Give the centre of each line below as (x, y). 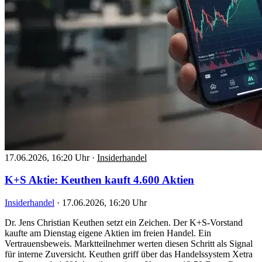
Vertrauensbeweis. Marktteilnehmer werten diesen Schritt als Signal (129, 244)
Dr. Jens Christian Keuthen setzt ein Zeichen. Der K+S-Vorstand (124, 223)
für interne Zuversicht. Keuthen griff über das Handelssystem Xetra (129, 254)
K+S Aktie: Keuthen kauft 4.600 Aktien (99, 180)
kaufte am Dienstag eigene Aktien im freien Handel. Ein (108, 233)
